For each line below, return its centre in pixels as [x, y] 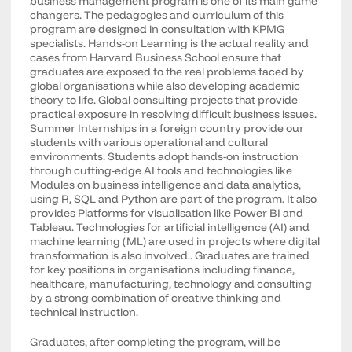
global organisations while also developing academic [165, 86]
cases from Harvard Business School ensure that [156, 57]
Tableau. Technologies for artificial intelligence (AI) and [170, 227]
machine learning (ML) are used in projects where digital [175, 241]
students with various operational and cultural [149, 142]
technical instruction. [84, 312]
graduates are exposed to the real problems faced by [167, 71]
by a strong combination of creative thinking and [156, 298]
